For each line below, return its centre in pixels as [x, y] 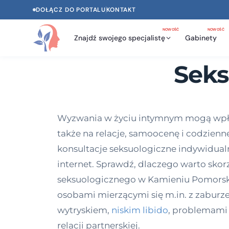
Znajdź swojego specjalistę [119, 38]
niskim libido [140, 210]
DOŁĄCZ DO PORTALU [71, 9]
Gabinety [201, 38]
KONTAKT [121, 9]
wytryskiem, [84, 210]
